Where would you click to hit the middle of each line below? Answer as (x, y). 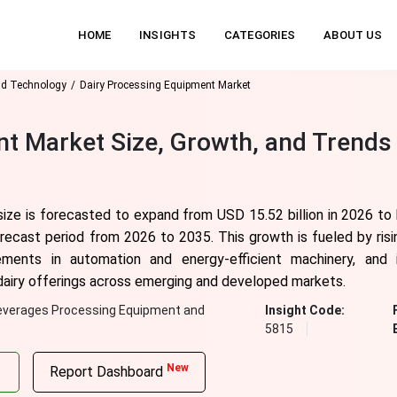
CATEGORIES (260, 35)
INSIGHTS (168, 35)
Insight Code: (305, 310)
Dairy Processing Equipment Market (165, 85)
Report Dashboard (108, 372)
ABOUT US (353, 35)
